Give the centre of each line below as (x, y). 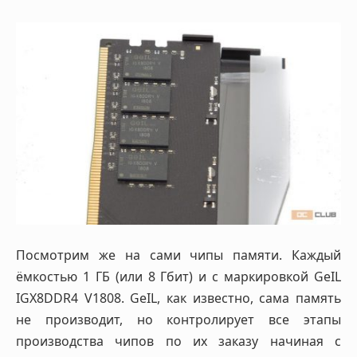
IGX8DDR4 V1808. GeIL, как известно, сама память (178, 298)
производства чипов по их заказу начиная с (178, 341)
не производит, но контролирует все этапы (178, 319)
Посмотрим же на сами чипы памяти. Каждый (178, 255)
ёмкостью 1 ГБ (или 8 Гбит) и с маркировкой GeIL (178, 276)
